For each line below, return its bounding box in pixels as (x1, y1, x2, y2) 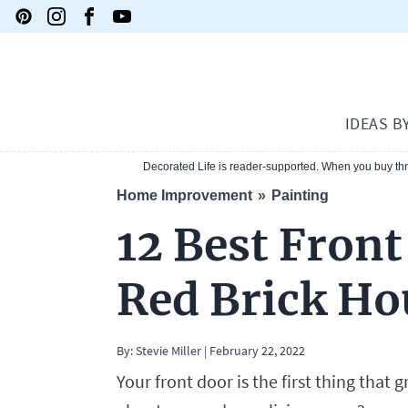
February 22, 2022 (209, 342, 305, 360)
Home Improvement (117, 188, 252, 204)
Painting (271, 188, 329, 204)
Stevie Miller (133, 342, 201, 360)
